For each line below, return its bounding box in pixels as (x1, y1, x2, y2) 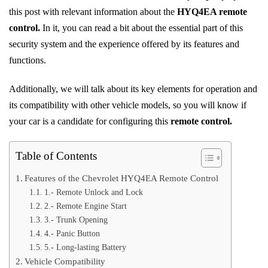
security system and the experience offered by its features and (9, 38, 239, 49)
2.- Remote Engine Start (44, 201, 127, 211)
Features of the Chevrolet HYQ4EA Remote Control (25, 173, 219, 184)
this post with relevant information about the (9, 6, 177, 17)
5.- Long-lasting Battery (44, 242, 126, 252)
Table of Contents (16, 150, 97, 163)
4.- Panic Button (44, 229, 100, 239)
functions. (9, 54, 46, 65)
